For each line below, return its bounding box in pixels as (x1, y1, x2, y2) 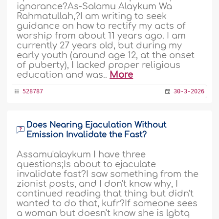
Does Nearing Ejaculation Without (26, 120, 167, 130)
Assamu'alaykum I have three (17, 149, 146, 159)
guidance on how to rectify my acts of (17, 21, 186, 31)
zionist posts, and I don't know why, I (17, 178, 178, 189)
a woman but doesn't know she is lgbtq (17, 208, 191, 218)
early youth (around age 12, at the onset (17, 50, 195, 60)
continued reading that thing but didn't (17, 188, 194, 198)
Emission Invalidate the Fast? (26, 130, 147, 139)
